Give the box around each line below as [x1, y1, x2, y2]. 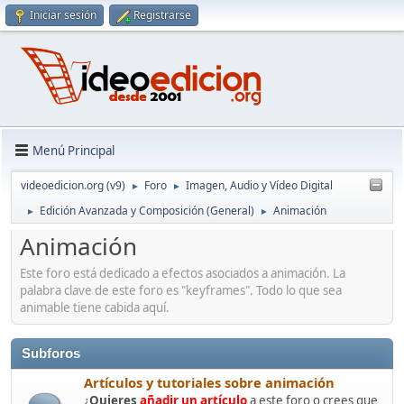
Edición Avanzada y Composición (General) [40, 203, 254, 219]
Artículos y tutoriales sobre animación [84, 372, 335, 391]
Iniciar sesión [30, 7, 96, 23]
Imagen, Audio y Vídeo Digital [186, 178, 333, 194]
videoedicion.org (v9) [21, 178, 125, 194]
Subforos [22, 345, 80, 361]
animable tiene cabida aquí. [20, 298, 170, 316]
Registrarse [133, 7, 191, 23]
